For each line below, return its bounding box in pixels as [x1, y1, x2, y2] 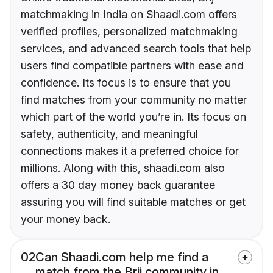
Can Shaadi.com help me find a [35, 250, 208, 265]
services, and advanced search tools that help [21, 42, 251, 55]
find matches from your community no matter [21, 93, 247, 107]
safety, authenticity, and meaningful [21, 127, 198, 141]
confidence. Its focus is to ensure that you [21, 76, 231, 90]
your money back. [21, 213, 110, 226]
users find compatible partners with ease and [21, 59, 244, 73]
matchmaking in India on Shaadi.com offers [21, 8, 237, 21]
